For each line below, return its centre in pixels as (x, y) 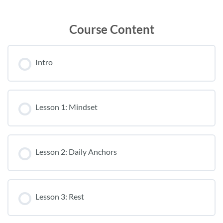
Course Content (111, 29)
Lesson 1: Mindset (66, 107)
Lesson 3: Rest (60, 196)
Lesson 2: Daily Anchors (76, 151)
